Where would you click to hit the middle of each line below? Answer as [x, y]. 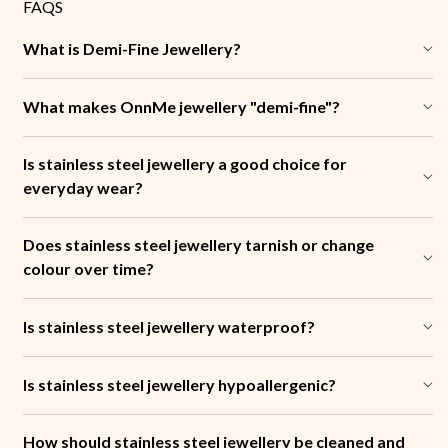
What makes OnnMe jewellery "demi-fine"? [181, 106]
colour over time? [88, 268]
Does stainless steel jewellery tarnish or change [198, 244]
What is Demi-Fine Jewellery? [132, 48]
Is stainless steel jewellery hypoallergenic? [179, 384]
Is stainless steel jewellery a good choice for [185, 163]
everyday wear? [83, 187]
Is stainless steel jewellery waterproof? [169, 326]
